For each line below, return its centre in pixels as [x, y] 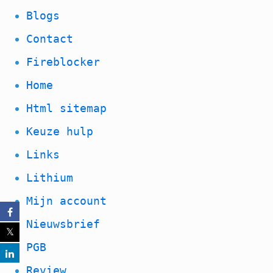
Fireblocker [63, 62]
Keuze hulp [60, 131]
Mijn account [67, 200]
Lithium [50, 177]
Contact [50, 38]
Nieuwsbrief [63, 224]
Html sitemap [67, 108]
